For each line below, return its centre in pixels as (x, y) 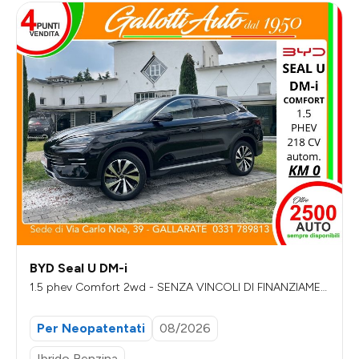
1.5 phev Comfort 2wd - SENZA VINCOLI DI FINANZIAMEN (179, 287)
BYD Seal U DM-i (79, 268)
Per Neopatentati (91, 329)
